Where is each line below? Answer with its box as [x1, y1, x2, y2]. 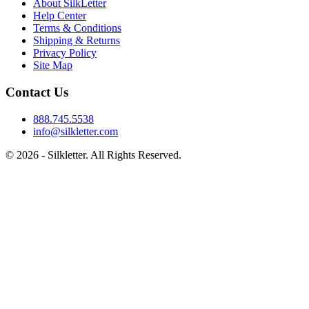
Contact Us [6, 85, 68, 100]
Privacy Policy [33, 47, 97, 59]
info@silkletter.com [33, 125, 118, 137]
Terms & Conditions [33, 22, 121, 34]
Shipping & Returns [33, 34, 120, 47]
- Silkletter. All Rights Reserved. [39, 148, 181, 161]
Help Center [33, 10, 86, 22]
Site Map [33, 59, 72, 72]
